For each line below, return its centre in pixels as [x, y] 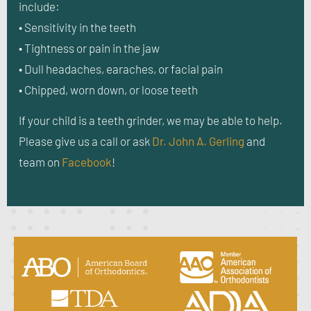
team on [40, 162]
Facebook [87, 162]
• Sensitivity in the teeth [77, 27]
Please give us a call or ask [85, 141]
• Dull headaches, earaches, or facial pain [121, 68]
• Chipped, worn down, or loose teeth [108, 89]
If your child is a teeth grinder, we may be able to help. [151, 120]
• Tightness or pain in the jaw [89, 48]
